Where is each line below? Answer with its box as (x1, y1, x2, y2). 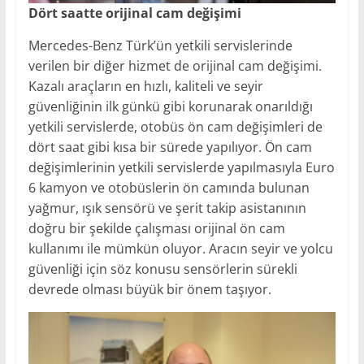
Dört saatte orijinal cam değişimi (28, 4, 241, 23)
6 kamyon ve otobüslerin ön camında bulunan (28, 179, 310, 197)
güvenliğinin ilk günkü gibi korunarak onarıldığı (28, 97, 313, 116)
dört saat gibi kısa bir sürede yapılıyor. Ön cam (28, 138, 312, 157)
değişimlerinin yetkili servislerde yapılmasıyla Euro (28, 158, 335, 177)
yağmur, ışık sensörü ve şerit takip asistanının (28, 199, 306, 218)
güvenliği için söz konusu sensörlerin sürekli (28, 260, 297, 279)
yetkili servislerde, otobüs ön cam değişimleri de (28, 118, 323, 136)
